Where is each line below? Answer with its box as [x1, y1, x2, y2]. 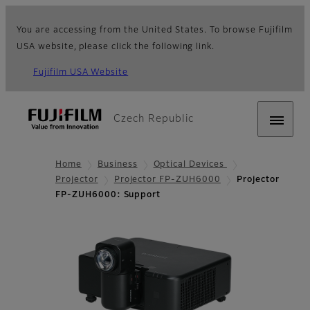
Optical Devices [153, 161, 227, 169]
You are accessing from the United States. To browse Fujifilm [17, 26, 293, 35]
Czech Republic [113, 114, 194, 124]
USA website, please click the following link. [17, 43, 215, 51]
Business [97, 161, 138, 169]
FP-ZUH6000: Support [55, 191, 161, 200]
